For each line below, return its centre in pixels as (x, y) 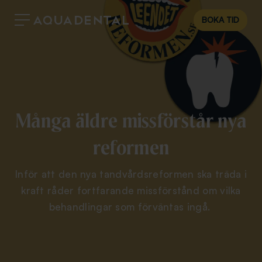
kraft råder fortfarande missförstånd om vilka (131, 190)
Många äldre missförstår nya (131, 121)
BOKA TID (220, 20)
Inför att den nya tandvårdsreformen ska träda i (131, 174)
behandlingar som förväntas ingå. (131, 206)
